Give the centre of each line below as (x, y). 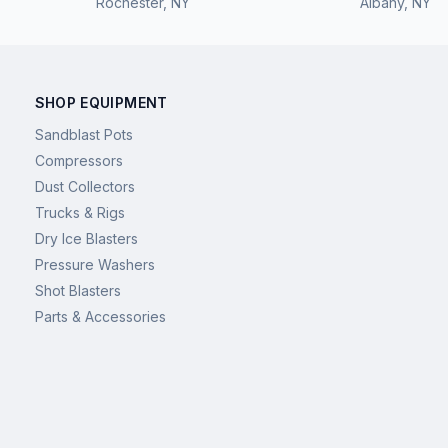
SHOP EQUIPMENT (101, 102)
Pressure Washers (94, 264)
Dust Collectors (84, 186)
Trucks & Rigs (79, 212)
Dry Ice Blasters (86, 238)
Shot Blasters (77, 290)
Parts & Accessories (100, 316)
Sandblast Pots (83, 134)
